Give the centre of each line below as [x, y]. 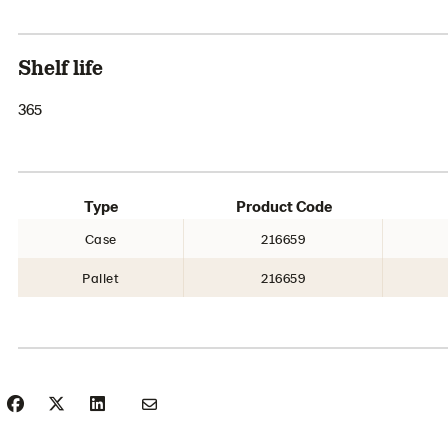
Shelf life [60, 66]
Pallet [100, 277]
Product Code [283, 205]
